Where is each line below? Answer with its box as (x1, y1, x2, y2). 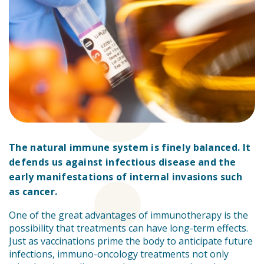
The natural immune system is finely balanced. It (9, 141, 251, 154)
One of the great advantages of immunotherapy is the (9, 209, 248, 222)
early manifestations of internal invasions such (9, 170, 243, 184)
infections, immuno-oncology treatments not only (9, 247, 229, 261)
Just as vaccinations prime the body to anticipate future (9, 235, 253, 248)
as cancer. (9, 185, 58, 199)
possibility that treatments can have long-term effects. (9, 222, 248, 235)
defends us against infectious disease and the (9, 156, 236, 169)
